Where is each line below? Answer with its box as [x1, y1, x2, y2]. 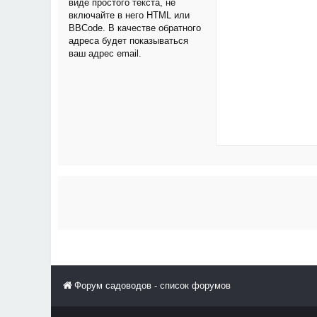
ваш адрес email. [69, 48, 142, 59]
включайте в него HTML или [69, 10, 190, 21]
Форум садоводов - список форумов [74, 280, 231, 291]
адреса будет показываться [69, 35, 188, 46]
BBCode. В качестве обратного [69, 23, 201, 33]
